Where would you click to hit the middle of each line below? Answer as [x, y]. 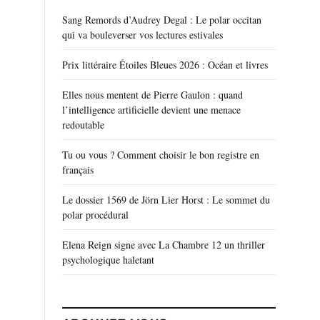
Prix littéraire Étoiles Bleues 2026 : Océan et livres [165, 65]
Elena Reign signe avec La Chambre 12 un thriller [164, 245]
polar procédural [95, 215]
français [78, 170]
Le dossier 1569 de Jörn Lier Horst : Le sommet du [166, 200]
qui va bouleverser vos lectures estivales [142, 35]
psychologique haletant [108, 260]
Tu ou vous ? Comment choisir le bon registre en [161, 155]
